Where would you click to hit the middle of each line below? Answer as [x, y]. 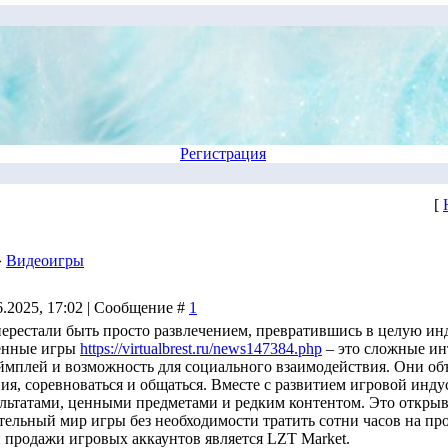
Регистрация [223, 153]
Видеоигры [45, 260]
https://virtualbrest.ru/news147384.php [201, 348]
